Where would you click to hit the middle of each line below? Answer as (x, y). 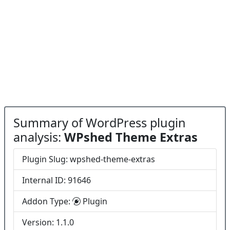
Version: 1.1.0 (48, 222)
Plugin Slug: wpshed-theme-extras (89, 159)
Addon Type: (47, 201)
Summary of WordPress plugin (100, 123)
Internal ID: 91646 (56, 180)
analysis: (39, 137)
